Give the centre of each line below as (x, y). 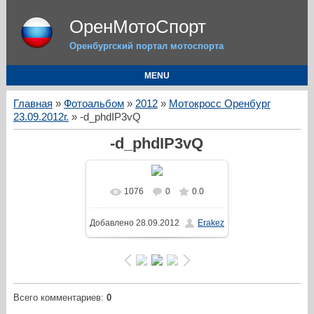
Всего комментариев (57, 298)
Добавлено (111, 223)
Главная (33, 104)
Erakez (211, 223)
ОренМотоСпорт (137, 27)
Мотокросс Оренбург (219, 104)
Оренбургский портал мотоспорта (146, 46)
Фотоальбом (94, 104)
